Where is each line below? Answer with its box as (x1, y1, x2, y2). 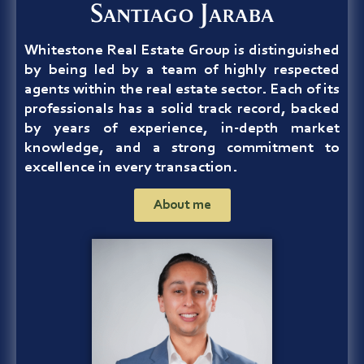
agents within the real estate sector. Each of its (24, 82, 340, 97)
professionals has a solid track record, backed (24, 102, 340, 117)
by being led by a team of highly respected (24, 63, 340, 78)
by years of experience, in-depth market (24, 121, 340, 136)
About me (153, 198, 211, 212)
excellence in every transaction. (24, 160, 237, 175)
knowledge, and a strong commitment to (24, 141, 340, 156)
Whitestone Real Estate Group (24, 43, 230, 58)
